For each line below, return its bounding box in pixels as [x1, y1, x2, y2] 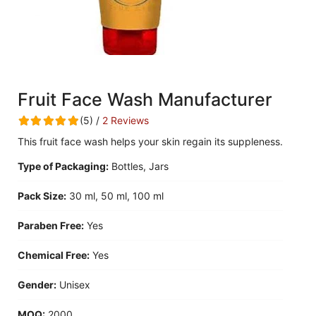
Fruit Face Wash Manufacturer [18, 89, 272, 110]
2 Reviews [102, 114, 149, 126]
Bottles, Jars [111, 160, 169, 172]
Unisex [59, 279, 90, 291]
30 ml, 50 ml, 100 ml [69, 190, 164, 202]
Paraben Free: [18, 219, 84, 231]
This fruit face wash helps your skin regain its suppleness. [18, 135, 283, 147]
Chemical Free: [18, 249, 90, 261]
